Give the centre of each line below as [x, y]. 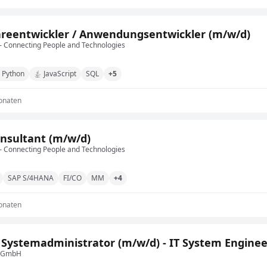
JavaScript [60, 74]
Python [13, 74]
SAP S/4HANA [31, 178]
